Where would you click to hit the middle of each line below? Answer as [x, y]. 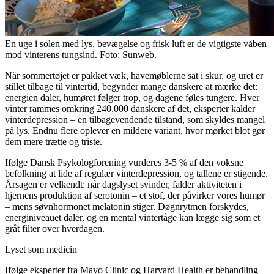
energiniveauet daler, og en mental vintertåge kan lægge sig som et [132, 218]
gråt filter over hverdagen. [55, 229]
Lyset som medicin [41, 250]
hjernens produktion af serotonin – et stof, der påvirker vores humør [135, 196]
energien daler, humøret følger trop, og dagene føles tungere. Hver [132, 98]
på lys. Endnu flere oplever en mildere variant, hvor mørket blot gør [135, 131]
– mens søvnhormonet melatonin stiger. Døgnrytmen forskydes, [127, 207]
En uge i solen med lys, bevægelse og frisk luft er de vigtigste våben [136, 44]
